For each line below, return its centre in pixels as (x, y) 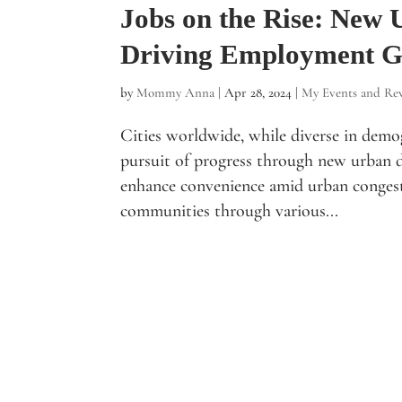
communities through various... (230, 210)
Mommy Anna (176, 92)
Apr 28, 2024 (258, 92)
